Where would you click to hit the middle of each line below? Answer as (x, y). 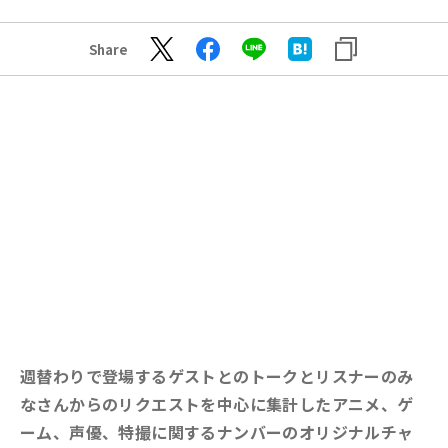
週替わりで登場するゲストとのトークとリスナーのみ (217, 376)
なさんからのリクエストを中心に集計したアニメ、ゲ (217, 404)
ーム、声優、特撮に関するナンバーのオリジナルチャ (217, 432)
